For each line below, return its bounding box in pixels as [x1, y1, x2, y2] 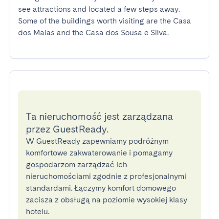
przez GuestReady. [26, 123, 109, 135]
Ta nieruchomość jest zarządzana [26, 110, 173, 122]
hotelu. [26, 207, 49, 216]
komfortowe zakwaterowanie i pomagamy [26, 148, 173, 157]
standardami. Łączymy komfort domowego [26, 183, 176, 193]
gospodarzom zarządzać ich [26, 160, 127, 169]
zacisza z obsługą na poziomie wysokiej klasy [26, 195, 187, 204]
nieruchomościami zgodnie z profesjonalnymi [26, 172, 186, 181]
